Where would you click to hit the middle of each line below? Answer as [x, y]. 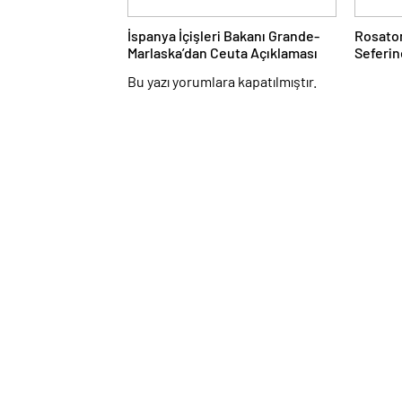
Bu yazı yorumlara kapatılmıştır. [222, 81]
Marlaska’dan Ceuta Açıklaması [223, 52]
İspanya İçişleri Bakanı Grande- [223, 35]
